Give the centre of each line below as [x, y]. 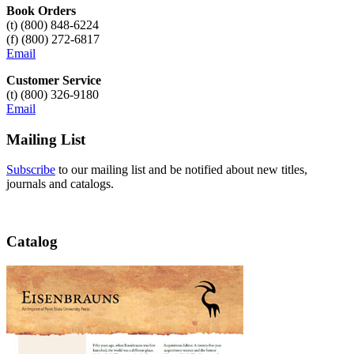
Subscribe [31, 170]
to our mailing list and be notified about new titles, [181, 170]
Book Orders [41, 11]
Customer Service [54, 80]
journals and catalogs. [60, 184]
